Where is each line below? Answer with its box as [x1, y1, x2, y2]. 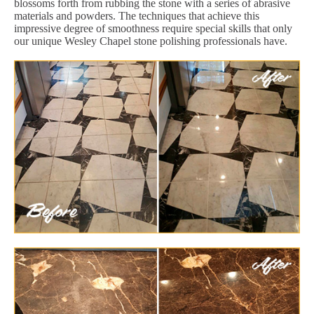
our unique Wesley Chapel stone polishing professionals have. [14, 34, 287, 47]
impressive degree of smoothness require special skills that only [14, 22, 292, 34]
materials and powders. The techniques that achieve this [14, 9, 259, 22]
